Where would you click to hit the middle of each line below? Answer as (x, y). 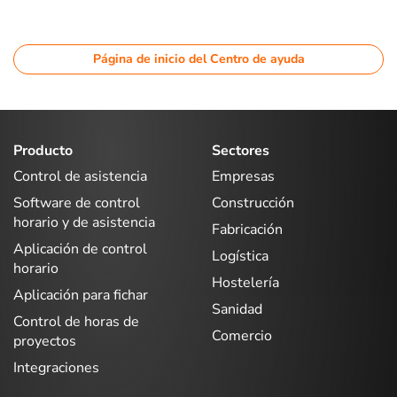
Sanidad (237, 309)
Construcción (253, 203)
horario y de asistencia (84, 222)
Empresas (243, 176)
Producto (43, 150)
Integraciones (56, 368)
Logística (240, 256)
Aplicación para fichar (81, 295)
